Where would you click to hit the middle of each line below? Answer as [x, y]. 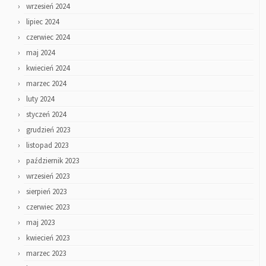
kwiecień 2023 [48, 237]
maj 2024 [40, 52]
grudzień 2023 [48, 129]
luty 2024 [40, 99]
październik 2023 [53, 160]
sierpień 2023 [46, 191]
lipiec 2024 [42, 21]
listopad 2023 [47, 145]
